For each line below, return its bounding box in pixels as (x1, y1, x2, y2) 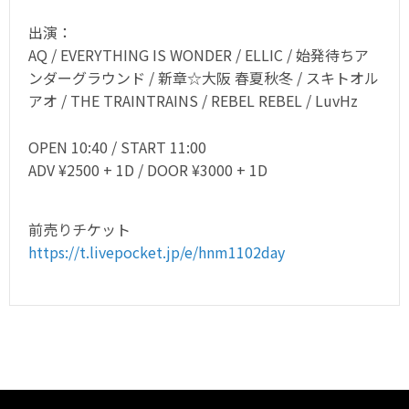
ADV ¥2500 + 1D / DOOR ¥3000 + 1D (28, 158, 267, 181)
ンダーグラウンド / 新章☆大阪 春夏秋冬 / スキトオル (28, 67, 379, 89)
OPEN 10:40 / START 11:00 (28, 135, 206, 158)
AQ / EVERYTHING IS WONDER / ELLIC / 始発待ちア (28, 44, 369, 66)
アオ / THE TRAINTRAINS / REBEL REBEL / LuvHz (28, 89, 358, 111)
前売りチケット (28, 217, 131, 240)
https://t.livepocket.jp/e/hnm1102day (28, 240, 285, 263)
